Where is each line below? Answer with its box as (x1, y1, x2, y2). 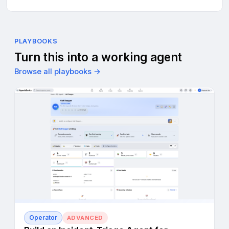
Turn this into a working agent (14, 50, 182, 64)
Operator (29, 214, 57, 222)
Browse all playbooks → (14, 67, 101, 76)
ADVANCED (67, 214, 103, 222)
